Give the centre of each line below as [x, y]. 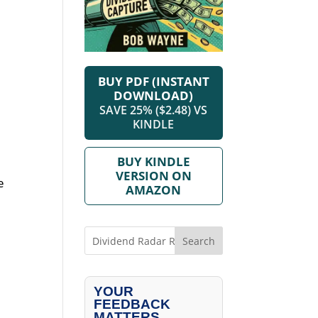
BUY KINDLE [153, 162]
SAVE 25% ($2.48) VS [154, 110]
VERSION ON [153, 176]
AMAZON [154, 190]
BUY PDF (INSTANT [153, 82]
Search [198, 241]
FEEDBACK [132, 305]
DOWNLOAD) [154, 96]
